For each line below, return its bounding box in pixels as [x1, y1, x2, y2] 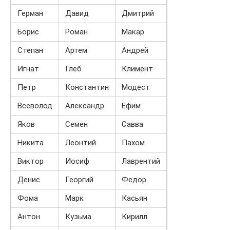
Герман [17, 9, 43, 18]
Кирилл [122, 212, 147, 221]
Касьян [122, 194, 147, 203]
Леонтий [65, 138, 96, 147]
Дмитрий [122, 9, 154, 18]
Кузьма [65, 212, 91, 221]
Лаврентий [122, 157, 160, 166]
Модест [122, 83, 150, 92]
